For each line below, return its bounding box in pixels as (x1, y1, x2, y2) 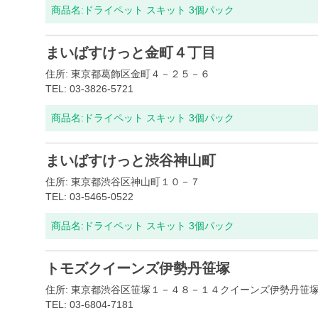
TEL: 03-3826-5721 (45, 83, 133, 94)
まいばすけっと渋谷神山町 (45, 153, 216, 168)
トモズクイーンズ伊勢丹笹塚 (45, 261, 230, 276)
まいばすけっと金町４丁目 (45, 45, 216, 60)
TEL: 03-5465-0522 (45, 191, 133, 202)
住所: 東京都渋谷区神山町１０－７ (45, 176, 200, 187)
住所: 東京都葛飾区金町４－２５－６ (45, 68, 210, 79)
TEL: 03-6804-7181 (45, 299, 133, 310)
